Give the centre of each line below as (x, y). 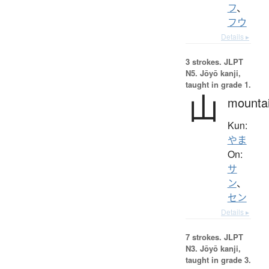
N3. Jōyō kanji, (213, 248)
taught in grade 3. (218, 259)
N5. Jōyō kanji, (213, 73)
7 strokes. (203, 237)
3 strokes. (203, 61)
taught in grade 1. (218, 84)
